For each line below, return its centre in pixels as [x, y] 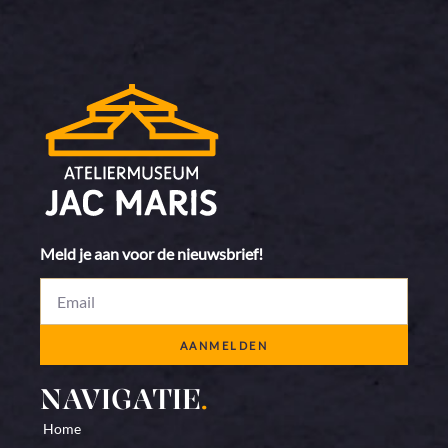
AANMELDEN [224, 345]
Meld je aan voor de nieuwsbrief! [151, 254]
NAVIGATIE [120, 399]
